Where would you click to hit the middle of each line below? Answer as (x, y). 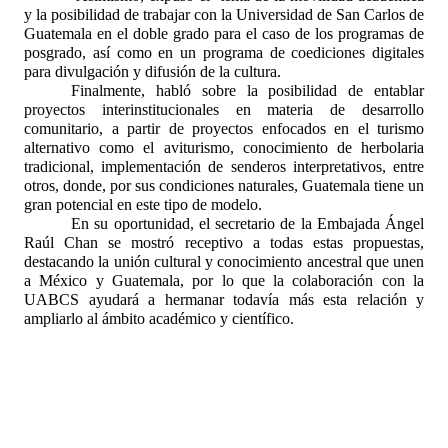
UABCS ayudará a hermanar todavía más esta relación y (224, 299)
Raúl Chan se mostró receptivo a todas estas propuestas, (224, 242)
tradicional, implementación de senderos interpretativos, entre (224, 166)
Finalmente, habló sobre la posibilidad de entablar (247, 90)
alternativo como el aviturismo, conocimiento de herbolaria (224, 147)
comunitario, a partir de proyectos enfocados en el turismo (224, 128)
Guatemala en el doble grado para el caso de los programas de (224, 33)
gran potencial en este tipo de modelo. (143, 204)
